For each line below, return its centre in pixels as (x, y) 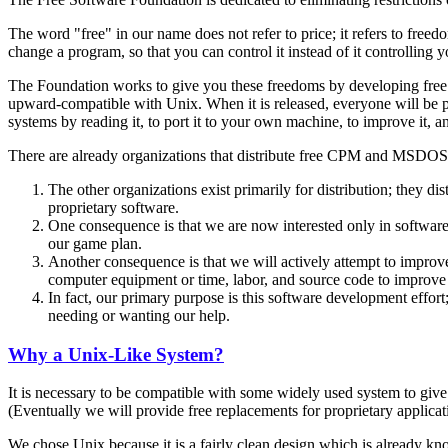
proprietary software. (113, 207)
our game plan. (95, 243)
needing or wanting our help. (139, 315)
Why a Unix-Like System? (116, 354)
